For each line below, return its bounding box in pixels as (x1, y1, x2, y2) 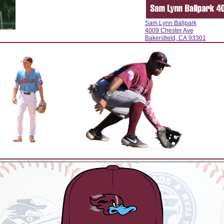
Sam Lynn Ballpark (144, 19, 196, 27)
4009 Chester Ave (144, 27, 193, 34)
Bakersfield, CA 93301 (144, 34, 206, 42)
